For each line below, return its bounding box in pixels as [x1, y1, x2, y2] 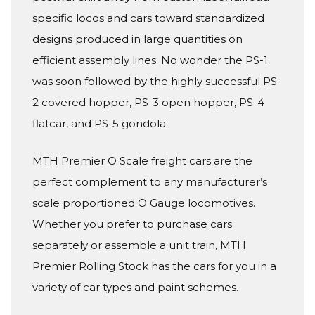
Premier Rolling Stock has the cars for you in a [32, 259, 276, 273]
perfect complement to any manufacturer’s [32, 174, 267, 188]
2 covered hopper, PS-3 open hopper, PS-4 [32, 96, 264, 110]
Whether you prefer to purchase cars [32, 217, 232, 231]
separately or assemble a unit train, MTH [32, 238, 246, 252]
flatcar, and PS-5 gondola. [32, 117, 168, 131]
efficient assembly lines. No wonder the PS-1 [32, 53, 268, 67]
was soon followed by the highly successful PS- [32, 75, 281, 89]
